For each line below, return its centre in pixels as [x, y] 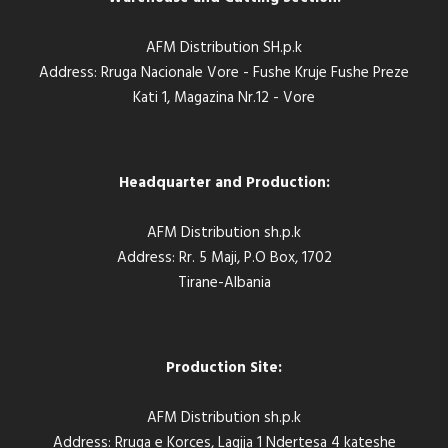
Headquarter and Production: [224, 183]
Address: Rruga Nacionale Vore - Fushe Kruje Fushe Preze [224, 73]
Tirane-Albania [224, 283]
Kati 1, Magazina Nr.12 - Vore [224, 98]
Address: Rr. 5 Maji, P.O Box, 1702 [224, 258]
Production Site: [224, 368]
